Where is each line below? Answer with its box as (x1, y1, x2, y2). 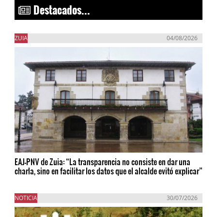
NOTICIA (15, 194, 37, 202)
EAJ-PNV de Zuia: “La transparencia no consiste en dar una (15, 156, 190, 168)
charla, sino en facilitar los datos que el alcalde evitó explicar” (15, 165, 202, 177)
